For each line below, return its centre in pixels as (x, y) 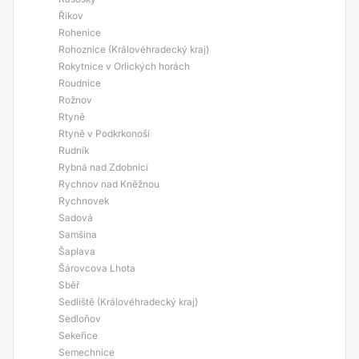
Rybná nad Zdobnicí (103, 167)
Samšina (78, 234)
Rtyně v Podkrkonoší (104, 133)
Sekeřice (78, 335)
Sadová (76, 218)
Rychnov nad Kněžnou (109, 184)
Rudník (74, 150)
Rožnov (75, 100)
